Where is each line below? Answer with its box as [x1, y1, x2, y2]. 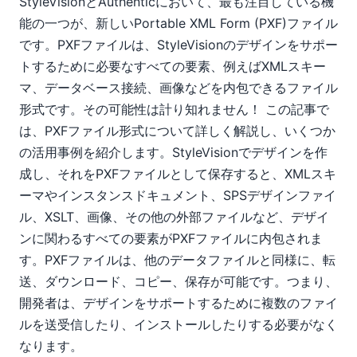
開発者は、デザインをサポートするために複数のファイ [19, 295, 338, 312]
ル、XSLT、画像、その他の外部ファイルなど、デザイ [19, 209, 329, 226]
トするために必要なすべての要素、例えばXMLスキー [19, 58, 326, 75]
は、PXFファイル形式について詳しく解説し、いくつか [19, 123, 335, 139]
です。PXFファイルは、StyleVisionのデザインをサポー [19, 37, 338, 53]
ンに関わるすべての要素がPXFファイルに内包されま [19, 230, 323, 247]
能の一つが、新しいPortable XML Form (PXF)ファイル [19, 15, 338, 32]
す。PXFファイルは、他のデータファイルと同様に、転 [19, 252, 335, 269]
